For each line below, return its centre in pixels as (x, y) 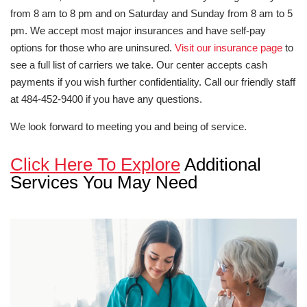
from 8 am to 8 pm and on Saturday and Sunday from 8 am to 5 (151, 13)
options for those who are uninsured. (93, 48)
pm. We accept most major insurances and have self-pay (138, 30)
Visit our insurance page (229, 48)
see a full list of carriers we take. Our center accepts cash (139, 65)
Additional (221, 164)
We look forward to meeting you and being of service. (128, 126)
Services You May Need (104, 182)
